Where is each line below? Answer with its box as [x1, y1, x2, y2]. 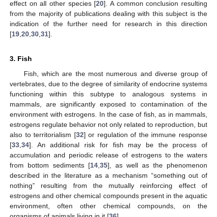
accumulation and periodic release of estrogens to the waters [10, 151, 207, 159]
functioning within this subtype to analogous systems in [10, 90, 207, 98]
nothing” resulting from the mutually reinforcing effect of [10, 181, 207, 189]
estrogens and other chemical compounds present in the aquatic [10, 191, 207, 200]
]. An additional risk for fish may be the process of [29, 140, 207, 149]
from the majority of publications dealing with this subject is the [10, 9, 207, 17]
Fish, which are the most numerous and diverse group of [23, 69, 207, 77]
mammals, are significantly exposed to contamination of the [10, 100, 207, 108]
